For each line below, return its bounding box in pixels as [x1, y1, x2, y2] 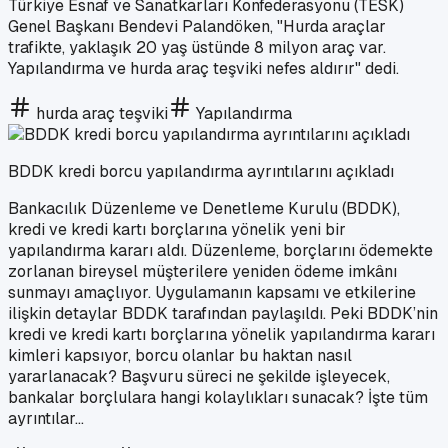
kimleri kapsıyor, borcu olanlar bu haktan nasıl [8, 344, 352, 366]
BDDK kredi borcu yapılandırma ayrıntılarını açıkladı [8, 160, 394, 182]
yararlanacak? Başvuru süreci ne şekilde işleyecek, [8, 365, 390, 387]
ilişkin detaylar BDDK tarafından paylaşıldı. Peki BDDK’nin [8, 302, 438, 324]
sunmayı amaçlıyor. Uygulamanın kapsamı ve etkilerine [8, 281, 416, 303]
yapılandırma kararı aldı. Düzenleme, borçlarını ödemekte [8, 239, 433, 261]
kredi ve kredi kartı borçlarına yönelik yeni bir [8, 218, 346, 240]
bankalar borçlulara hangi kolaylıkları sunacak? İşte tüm [8, 386, 428, 408]
